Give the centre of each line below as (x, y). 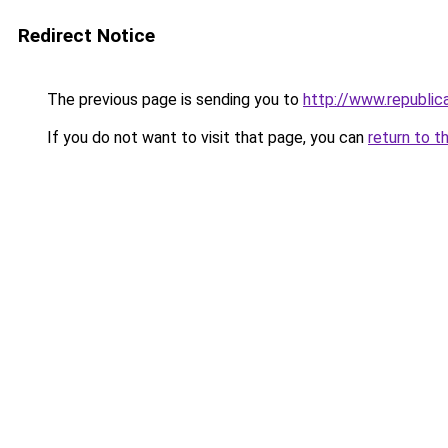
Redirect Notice (86, 35)
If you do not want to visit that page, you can (205, 137)
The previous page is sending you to (173, 99)
